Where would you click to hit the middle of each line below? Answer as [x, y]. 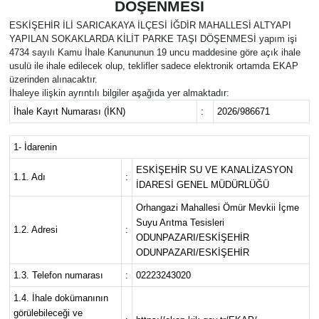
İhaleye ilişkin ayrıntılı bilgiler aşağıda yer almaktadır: [119, 93]
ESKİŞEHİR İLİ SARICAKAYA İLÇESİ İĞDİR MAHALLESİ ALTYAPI [150, 26]
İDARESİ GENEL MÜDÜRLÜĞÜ [202, 185]
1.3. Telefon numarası [58, 276]
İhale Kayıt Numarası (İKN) [69, 112]
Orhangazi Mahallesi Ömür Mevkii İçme [217, 208]
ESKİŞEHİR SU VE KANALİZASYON [214, 170]
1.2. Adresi [35, 230]
